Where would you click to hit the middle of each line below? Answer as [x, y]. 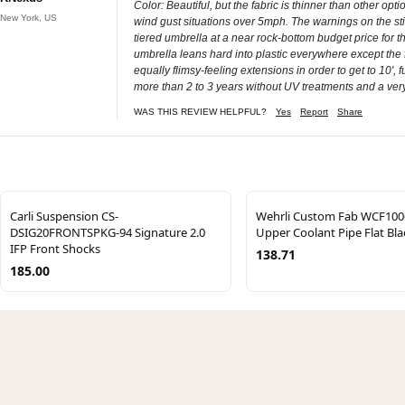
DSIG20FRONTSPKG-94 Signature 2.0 [108, 232]
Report [314, 111]
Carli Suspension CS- [64, 216]
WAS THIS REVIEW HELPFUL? [200, 111]
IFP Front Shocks [55, 248]
